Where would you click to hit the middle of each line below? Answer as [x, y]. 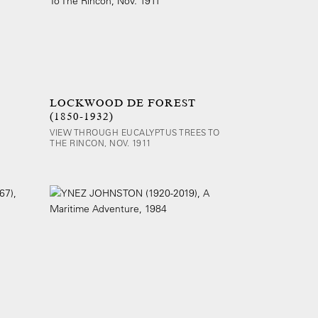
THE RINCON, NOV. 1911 [101, 143]
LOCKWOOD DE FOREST [123, 103]
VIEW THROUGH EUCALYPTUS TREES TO [135, 132]
